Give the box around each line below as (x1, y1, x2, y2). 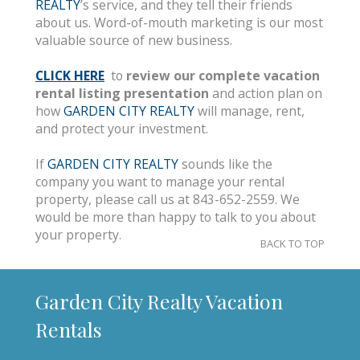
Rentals (35, 316, 102, 342)
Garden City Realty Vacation (35, 288, 283, 314)
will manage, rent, (194, 102, 305, 120)
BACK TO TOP (260, 236, 325, 251)
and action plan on (209, 84, 322, 102)
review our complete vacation (126, 67, 320, 84)
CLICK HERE (35, 67, 104, 84)
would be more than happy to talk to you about (35, 208, 316, 226)
